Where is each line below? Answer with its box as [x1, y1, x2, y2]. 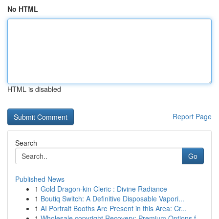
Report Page [173, 111, 212, 121]
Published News [15, 174, 65, 184]
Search [15, 138, 37, 148]
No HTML [7, 4, 38, 14]
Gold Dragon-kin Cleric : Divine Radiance [41, 184, 167, 194]
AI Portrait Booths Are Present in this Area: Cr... [41, 203, 187, 213]
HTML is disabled [7, 84, 61, 94]
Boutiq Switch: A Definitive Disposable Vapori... [41, 194, 184, 203]
